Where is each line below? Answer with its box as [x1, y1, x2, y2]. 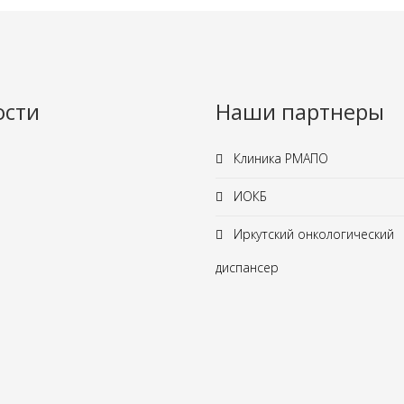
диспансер [216, 259, 279, 276]
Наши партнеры [216, 96, 384, 126]
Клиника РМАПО [230, 150, 328, 167]
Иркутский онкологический [230, 225, 394, 243]
